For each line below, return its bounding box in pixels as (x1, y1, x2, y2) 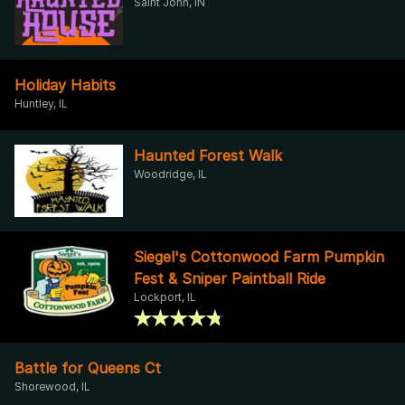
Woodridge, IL (134, 166, 207, 181)
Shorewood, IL (14, 379, 90, 393)
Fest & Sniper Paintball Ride (134, 268, 325, 287)
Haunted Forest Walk (134, 146, 282, 165)
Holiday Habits (14, 75, 116, 94)
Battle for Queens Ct (14, 358, 161, 377)
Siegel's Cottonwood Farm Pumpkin (134, 247, 384, 266)
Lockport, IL (134, 289, 196, 304)
